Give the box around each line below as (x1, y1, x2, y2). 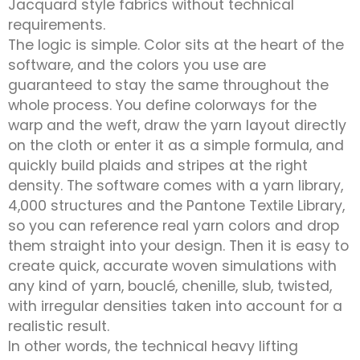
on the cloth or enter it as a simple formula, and (8, 136, 344, 156)
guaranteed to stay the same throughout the (8, 76, 329, 96)
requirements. (8, 15, 105, 35)
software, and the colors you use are (8, 55, 266, 76)
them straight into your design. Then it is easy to (8, 236, 349, 256)
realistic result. (8, 317, 109, 337)
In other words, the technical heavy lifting (8, 337, 298, 357)
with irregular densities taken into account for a (8, 297, 342, 317)
